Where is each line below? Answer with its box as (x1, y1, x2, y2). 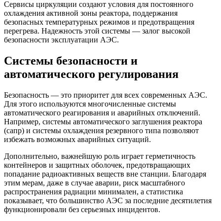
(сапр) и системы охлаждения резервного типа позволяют (4, 126, 199, 135)
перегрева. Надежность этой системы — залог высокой (4, 26, 190, 35)
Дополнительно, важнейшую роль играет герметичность (4, 151, 195, 160)
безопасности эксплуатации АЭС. (4, 35, 119, 44)
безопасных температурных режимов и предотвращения (4, 17, 194, 26)
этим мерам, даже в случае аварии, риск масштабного (4, 178, 185, 187)
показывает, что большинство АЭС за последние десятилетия (4, 196, 212, 205)
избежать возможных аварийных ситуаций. (4, 135, 151, 144)
